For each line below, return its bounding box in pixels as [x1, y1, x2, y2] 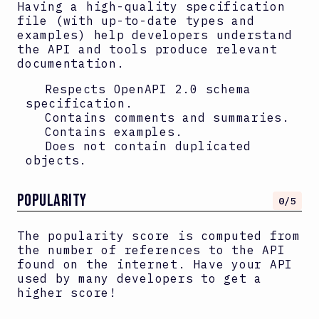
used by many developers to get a [17, 271, 262, 286]
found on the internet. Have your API [17, 256, 293, 271]
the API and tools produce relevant [17, 41, 278, 56]
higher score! [17, 285, 117, 300]
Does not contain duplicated [37, 138, 251, 153]
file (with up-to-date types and [17, 13, 255, 28]
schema [197, 81, 251, 96]
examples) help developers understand [17, 27, 293, 42]
